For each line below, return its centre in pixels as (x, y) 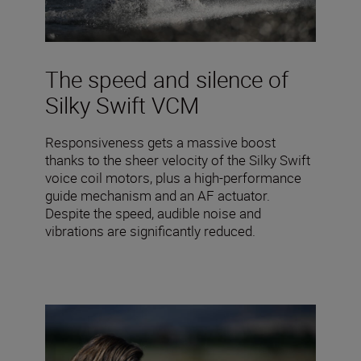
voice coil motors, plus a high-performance (173, 178)
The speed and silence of (167, 79)
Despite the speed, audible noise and (153, 214)
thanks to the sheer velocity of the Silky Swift (178, 160)
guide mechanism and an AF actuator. (158, 196)
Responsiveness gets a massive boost (160, 143)
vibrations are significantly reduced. (150, 231)
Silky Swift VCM (122, 105)
